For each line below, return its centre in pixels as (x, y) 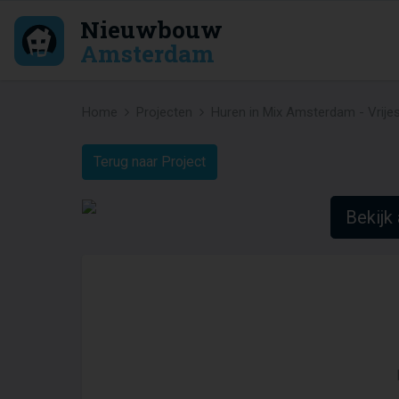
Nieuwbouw (151, 28)
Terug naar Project (150, 162)
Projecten (164, 112)
